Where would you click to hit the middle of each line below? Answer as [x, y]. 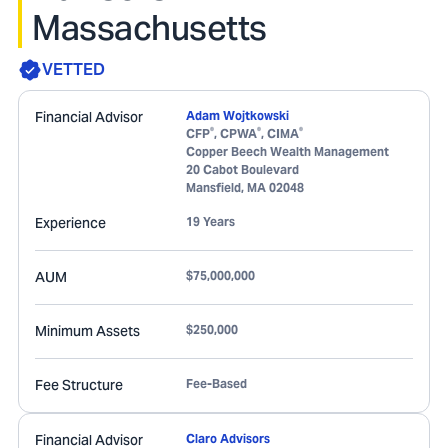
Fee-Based [216, 383]
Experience [70, 223]
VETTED [73, 69]
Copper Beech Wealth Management [287, 151]
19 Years [210, 221]
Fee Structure [79, 385]
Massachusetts [149, 28]
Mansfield [213, 187]
